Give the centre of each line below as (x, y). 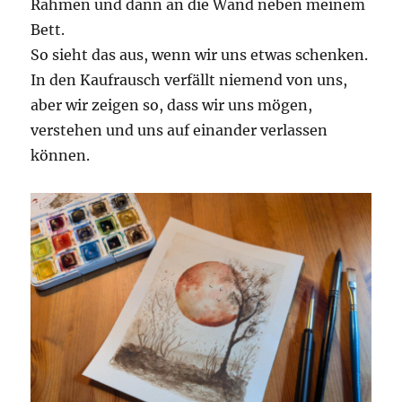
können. (61, 156)
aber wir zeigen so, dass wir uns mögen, (172, 105)
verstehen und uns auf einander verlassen (179, 131)
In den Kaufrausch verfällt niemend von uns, (189, 80)
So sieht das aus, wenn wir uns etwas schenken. (200, 55)
